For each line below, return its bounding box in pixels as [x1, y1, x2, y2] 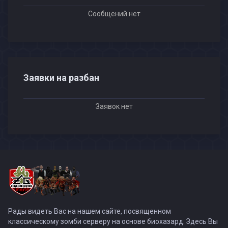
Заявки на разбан [23, 72, 99, 83]
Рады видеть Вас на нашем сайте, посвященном [8, 207, 171, 215]
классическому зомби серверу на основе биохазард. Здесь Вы [8, 217, 218, 225]
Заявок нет [95, 102, 133, 110]
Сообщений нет [88, 10, 140, 18]
